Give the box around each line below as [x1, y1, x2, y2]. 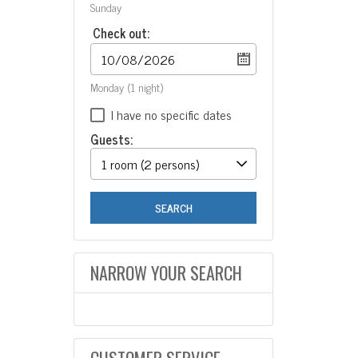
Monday [90, 78, 127, 96]
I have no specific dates [111, 104, 232, 125]
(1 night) [127, 78, 163, 96]
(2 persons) [141, 153, 199, 174]
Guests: [90, 129, 133, 149]
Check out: [93, 22, 149, 43]
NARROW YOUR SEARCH [90, 260, 242, 285]
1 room [101, 153, 137, 174]
